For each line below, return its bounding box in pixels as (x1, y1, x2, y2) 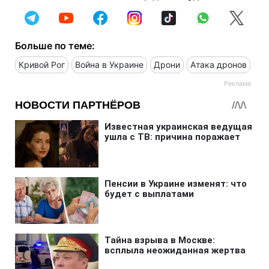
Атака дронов (190, 59, 247, 70)
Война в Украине (75, 59, 144, 70)
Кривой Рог (19, 59, 65, 70)
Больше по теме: (15, 39, 95, 52)
